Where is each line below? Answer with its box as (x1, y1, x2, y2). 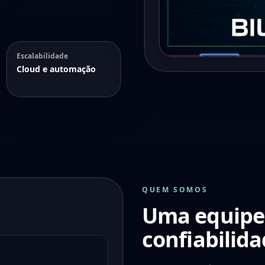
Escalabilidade (16, 51, 68, 61)
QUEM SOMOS (142, 184, 208, 195)
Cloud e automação (16, 63, 96, 75)
